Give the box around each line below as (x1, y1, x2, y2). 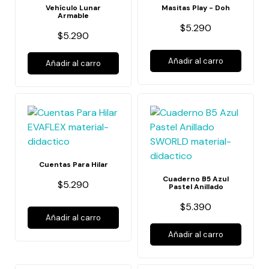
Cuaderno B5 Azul (163, 174, 229, 184)
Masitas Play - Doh (162, 3, 230, 13)
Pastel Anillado (168, 182, 223, 192)
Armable (58, 11, 89, 20)
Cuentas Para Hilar (38, 160, 108, 169)
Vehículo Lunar (46, 3, 101, 13)
